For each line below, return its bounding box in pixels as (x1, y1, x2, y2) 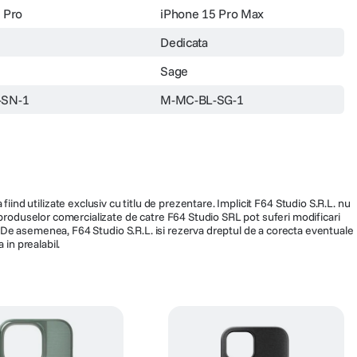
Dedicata (160, 33, 208, 50)
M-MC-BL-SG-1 (160, 91, 244, 108)
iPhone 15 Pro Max (160, 5, 264, 22)
